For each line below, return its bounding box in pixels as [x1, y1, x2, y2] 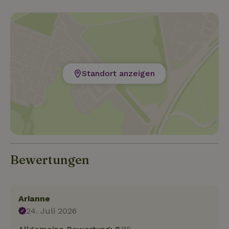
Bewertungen [10, 152, 89, 167]
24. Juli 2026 [26, 205, 77, 216]
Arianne [18, 193, 50, 203]
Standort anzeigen [82, 68, 155, 78]
